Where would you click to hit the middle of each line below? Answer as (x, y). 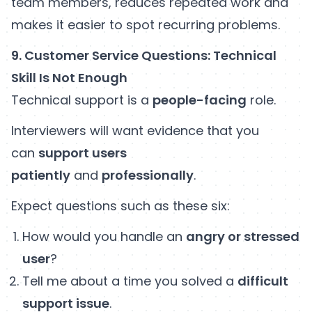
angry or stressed (243, 236)
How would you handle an (104, 236)
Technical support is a (82, 100)
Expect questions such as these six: (120, 205)
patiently (41, 175)
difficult (263, 281)
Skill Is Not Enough (69, 77)
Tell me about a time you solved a (130, 281)
